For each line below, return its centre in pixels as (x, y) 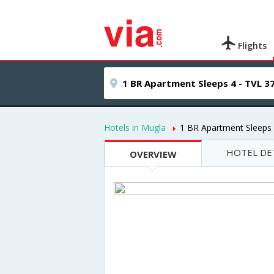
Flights (251, 46)
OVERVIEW (153, 154)
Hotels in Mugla (135, 128)
